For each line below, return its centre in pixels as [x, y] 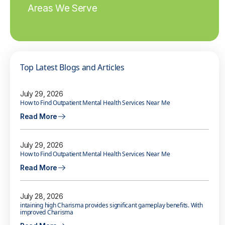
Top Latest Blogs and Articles [72, 67]
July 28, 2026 [42, 196]
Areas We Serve [63, 8]
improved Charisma [47, 212]
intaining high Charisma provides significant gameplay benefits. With [111, 205]
